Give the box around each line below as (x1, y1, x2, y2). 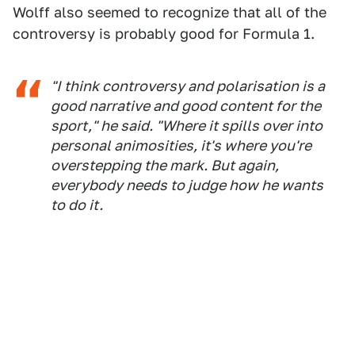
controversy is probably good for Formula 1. (13, 25, 315, 43)
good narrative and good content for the (51, 97, 321, 115)
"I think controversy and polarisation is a (51, 78, 325, 95)
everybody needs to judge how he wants (51, 177, 323, 194)
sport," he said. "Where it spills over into (51, 117, 323, 135)
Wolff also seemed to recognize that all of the (13, 4, 326, 21)
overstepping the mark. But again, (51, 157, 279, 174)
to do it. (51, 197, 103, 214)
